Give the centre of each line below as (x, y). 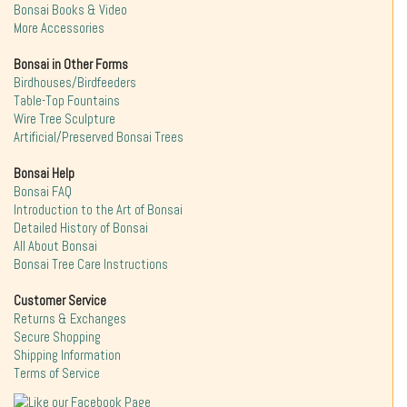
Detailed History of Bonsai (81, 228)
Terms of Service (57, 374)
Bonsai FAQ (43, 192)
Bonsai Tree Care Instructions (91, 265)
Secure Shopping (57, 338)
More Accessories (59, 29)
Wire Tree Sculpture (65, 119)
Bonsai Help (44, 174)
